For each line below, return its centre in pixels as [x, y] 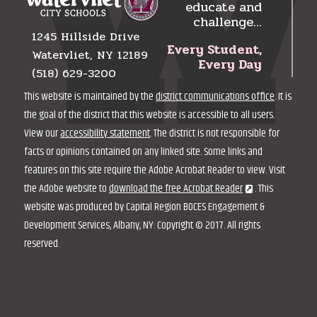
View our [42, 134]
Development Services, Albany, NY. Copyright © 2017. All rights [142, 226]
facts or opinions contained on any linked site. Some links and [143, 152]
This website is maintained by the [90, 97]
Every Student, [214, 49]
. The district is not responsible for [215, 134]
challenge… [227, 22]
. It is [283, 97]
